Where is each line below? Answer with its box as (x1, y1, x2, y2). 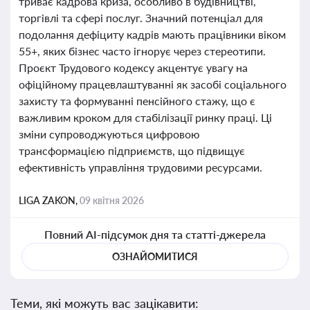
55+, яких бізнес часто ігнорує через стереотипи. (19, 44, 266, 57)
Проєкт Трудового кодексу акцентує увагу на (19, 61, 248, 74)
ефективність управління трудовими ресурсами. (19, 161, 262, 174)
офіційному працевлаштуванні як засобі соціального (19, 77, 286, 91)
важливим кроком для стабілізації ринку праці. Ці (19, 111, 272, 124)
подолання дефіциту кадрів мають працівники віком (19, 28, 286, 41)
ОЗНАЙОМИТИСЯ (112, 250, 198, 262)
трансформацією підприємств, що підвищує (19, 144, 245, 157)
